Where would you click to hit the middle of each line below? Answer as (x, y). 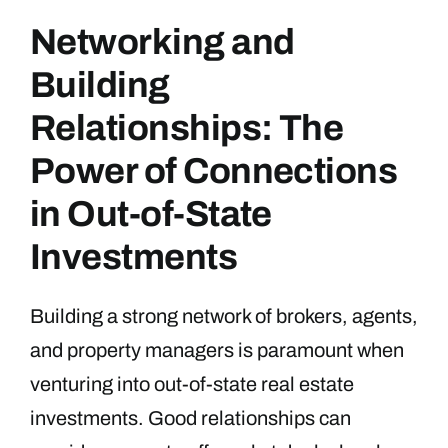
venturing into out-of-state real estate (192, 383)
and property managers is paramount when (217, 349)
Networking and (162, 41)
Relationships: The (187, 127)
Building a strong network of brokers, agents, (224, 315)
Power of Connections (214, 170)
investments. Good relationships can (190, 417)
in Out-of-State (151, 213)
